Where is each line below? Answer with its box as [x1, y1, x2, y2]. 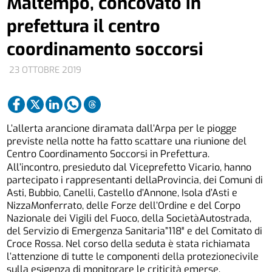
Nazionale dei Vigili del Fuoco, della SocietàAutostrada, [7, 212, 252, 225]
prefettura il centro [7, 14, 161, 38]
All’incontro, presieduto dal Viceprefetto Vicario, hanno [7, 161, 252, 174]
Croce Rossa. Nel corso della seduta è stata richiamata [7, 237, 251, 251]
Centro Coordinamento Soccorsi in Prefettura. [7, 147, 210, 160]
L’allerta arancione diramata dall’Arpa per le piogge [7, 121, 237, 135]
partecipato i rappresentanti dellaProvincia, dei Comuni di [7, 174, 263, 187]
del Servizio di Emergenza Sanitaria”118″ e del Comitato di [7, 225, 263, 238]
